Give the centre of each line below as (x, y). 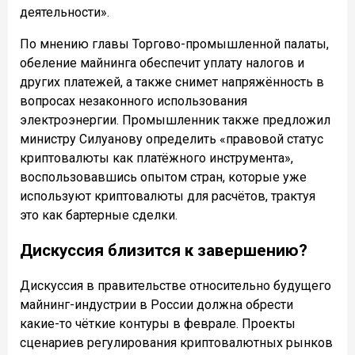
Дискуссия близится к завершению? (164, 250)
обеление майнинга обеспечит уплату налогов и (162, 63)
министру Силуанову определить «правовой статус (172, 139)
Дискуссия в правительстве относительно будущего (176, 285)
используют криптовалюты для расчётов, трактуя (168, 196)
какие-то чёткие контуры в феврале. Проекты (158, 323)
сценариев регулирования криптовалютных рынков (176, 342)
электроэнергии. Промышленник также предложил (175, 120)
